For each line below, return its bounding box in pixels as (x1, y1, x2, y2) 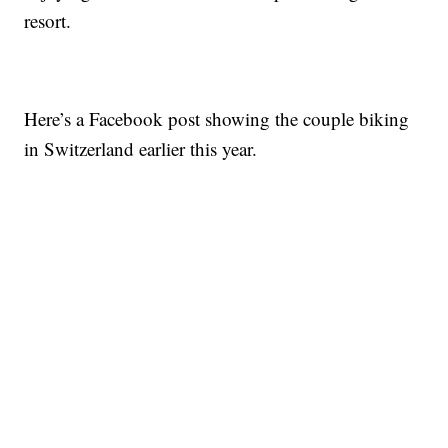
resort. (24, 8, 72, 34)
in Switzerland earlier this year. (24, 136, 258, 162)
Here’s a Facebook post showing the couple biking (24, 106, 410, 132)
